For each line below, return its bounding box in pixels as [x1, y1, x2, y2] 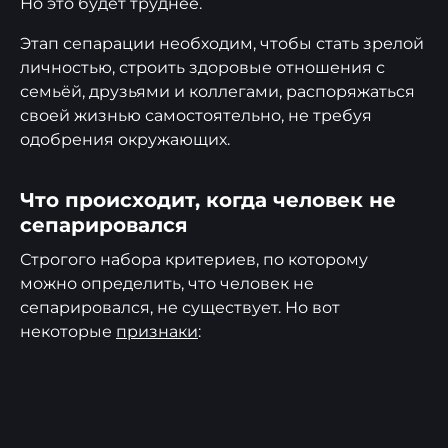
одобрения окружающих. [20, 130, 230, 150]
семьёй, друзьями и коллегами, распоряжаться [20, 82, 415, 102]
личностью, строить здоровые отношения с [20, 58, 385, 78]
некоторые [20, 322, 116, 342]
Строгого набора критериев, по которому [20, 250, 368, 270]
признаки [116, 322, 198, 342]
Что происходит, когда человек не [20, 188, 396, 213]
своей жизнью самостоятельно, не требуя [20, 106, 372, 126]
